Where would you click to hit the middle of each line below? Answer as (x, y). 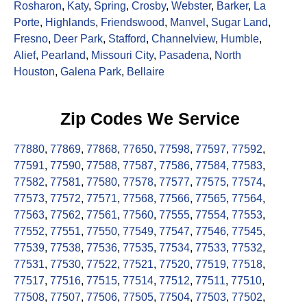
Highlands (70, 23)
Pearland (63, 56)
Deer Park (78, 39)
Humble (240, 39)
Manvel (188, 23)
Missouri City (122, 56)
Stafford (127, 39)
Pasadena (184, 56)
